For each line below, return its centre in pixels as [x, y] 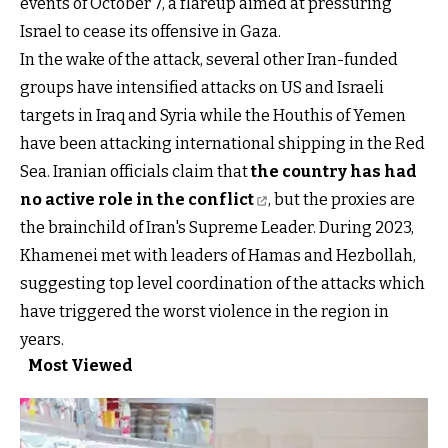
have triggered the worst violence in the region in [204, 311]
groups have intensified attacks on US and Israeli [202, 87]
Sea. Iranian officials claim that [135, 171]
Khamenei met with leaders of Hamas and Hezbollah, [218, 255]
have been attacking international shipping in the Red [222, 143]
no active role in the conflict [137, 199]
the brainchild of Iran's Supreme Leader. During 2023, [217, 227]
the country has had [334, 171]
